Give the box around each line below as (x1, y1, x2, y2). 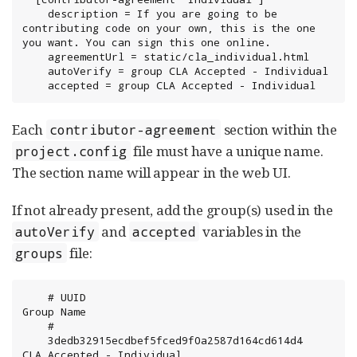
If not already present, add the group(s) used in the (12, 201, 334, 219)
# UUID (22, 290, 48, 304)
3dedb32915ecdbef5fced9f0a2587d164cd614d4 (22, 333, 48, 347)
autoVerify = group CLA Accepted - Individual (22, 64, 48, 78)
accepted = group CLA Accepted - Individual (48, 78, 316, 92)
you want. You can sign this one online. (22, 35, 271, 49)
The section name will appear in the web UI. (12, 163, 291, 182)
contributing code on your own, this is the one (22, 21, 316, 35)
